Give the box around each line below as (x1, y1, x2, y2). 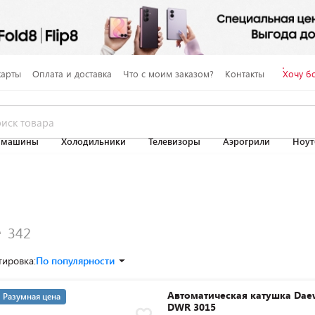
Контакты (224, 67, 264, 80)
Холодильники (61, 135, 126, 148)
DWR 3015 (167, 300, 217, 314)
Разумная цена (3, 290, 60, 302)
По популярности (36, 254, 115, 267)
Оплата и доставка (32, 67, 112, 80)
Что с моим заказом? (122, 67, 214, 80)
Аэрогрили (223, 135, 270, 148)
